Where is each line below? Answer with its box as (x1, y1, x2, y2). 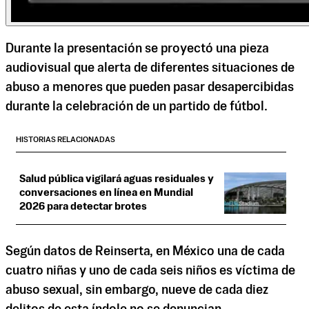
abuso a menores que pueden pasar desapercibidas (6, 81, 294, 94)
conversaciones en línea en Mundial (19, 188, 193, 199)
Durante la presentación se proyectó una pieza (6, 43, 269, 56)
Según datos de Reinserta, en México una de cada (6, 246, 285, 259)
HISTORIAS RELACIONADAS (16, 136, 115, 145)
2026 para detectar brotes (19, 201, 147, 212)
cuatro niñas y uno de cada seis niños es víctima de (6, 265, 295, 278)
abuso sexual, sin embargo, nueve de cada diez (6, 284, 268, 297)
